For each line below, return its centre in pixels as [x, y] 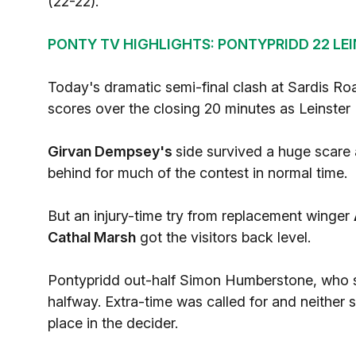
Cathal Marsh [92, 237]
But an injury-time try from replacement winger [201, 216]
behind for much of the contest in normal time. [197, 173]
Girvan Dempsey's [112, 151]
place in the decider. [113, 323]
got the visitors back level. [223, 237]
